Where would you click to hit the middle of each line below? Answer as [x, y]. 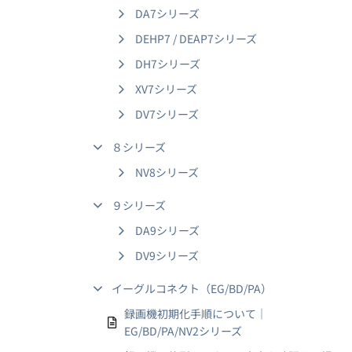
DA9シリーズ [167, 230]
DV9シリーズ [167, 255]
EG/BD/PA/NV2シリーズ [183, 331]
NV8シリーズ [167, 172]
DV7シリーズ [167, 114]
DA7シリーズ [167, 13]
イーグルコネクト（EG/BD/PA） [192, 288]
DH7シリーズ [168, 64]
